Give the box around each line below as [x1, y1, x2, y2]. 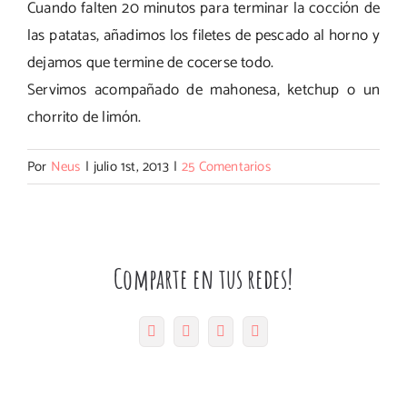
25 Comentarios [182, 155, 271, 178]
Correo [259, 322, 301, 338]
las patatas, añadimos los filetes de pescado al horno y [27, 23, 380, 48]
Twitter [190, 322, 233, 338]
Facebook [154, 322, 213, 338]
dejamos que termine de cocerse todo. [27, 50, 274, 75]
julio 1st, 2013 [93, 155, 169, 178]
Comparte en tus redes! [114, 261, 293, 295]
